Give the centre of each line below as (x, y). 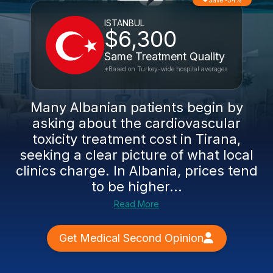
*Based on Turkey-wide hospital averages (166, 69)
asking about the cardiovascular (136, 123)
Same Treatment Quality (165, 56)
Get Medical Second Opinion (131, 238)
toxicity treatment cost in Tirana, (136, 139)
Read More (136, 204)
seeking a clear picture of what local (136, 155)
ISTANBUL (124, 23)
